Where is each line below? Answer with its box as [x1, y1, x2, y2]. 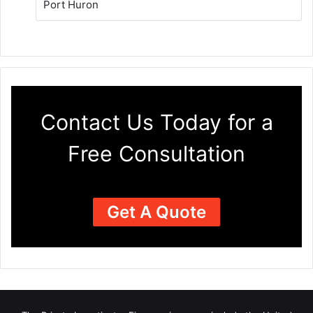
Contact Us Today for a [40, 109, 273, 135]
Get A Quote [107, 201, 206, 222]
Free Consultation [68, 140, 245, 166]
